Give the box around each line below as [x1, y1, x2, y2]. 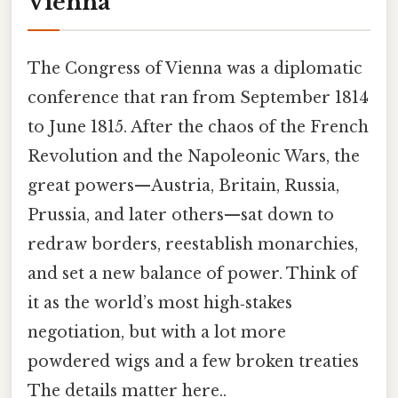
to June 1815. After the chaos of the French [28, 117, 369, 138]
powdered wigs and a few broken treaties [28, 352, 359, 372]
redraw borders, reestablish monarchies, [28, 235, 358, 255]
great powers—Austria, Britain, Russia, [28, 176, 339, 196]
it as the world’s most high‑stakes [28, 293, 292, 314]
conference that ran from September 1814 [28, 88, 369, 108]
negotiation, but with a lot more [28, 322, 286, 343]
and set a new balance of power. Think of [28, 264, 357, 284]
